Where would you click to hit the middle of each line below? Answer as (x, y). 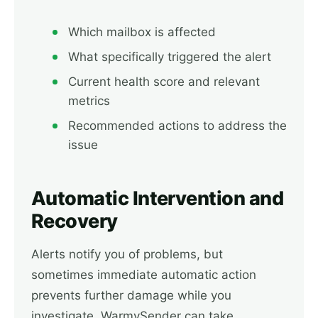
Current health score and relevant (164, 82)
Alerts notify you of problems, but (127, 254)
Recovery (75, 221)
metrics (89, 101)
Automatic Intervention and (157, 198)
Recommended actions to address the (177, 126)
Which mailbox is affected (142, 32)
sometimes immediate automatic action (144, 275)
